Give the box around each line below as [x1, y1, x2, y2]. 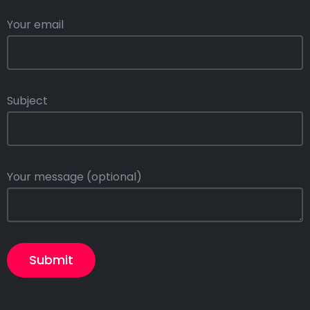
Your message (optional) [7, 169, 142, 185]
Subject [7, 93, 48, 109]
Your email [7, 17, 64, 33]
